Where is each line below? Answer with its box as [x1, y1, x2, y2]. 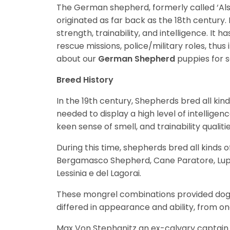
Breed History [56, 74, 113, 86]
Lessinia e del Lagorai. [56, 167, 143, 180]
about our [56, 53, 98, 65]
